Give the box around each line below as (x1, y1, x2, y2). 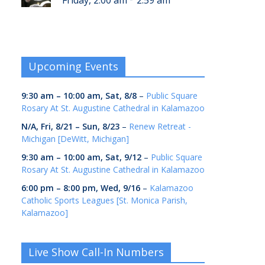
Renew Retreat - (129, 121, 191, 132)
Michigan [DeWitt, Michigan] (21, 133, 129, 145)
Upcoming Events (28, 59, 118, 74)
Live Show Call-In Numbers (28, 245, 164, 260)
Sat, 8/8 (105, 90, 137, 102)
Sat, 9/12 (105, 151, 141, 163)
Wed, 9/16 (101, 182, 140, 194)
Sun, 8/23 (82, 121, 119, 132)
